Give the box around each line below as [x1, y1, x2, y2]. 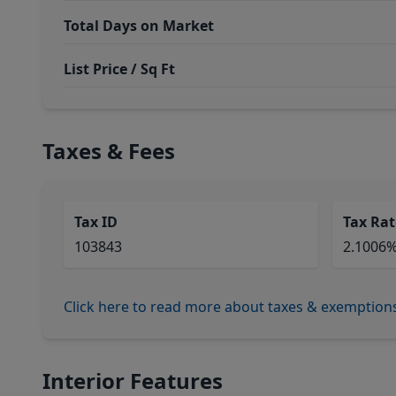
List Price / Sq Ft [64, 59, 175, 79]
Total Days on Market [64, 16, 214, 35]
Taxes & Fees [42, 136, 175, 165]
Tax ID [74, 212, 118, 232]
